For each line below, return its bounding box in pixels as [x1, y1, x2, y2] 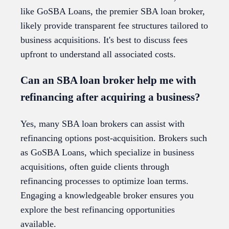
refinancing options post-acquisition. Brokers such [20, 133, 207, 144]
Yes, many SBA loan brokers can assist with [20, 119, 185, 129]
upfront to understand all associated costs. [20, 49, 176, 59]
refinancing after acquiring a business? [20, 91, 200, 104]
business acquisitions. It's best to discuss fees [20, 35, 188, 45]
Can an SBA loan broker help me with [20, 74, 196, 87]
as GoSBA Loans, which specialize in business [20, 147, 194, 158]
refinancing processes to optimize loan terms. [20, 176, 189, 187]
